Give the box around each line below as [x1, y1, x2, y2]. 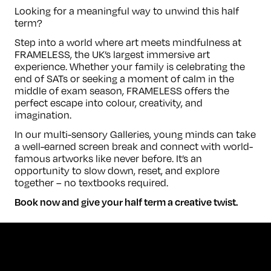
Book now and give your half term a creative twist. [15, 195, 238, 209]
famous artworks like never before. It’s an [15, 151, 202, 166]
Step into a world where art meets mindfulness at [15, 35, 241, 50]
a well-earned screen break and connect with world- [15, 139, 253, 154]
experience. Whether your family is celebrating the [15, 59, 245, 74]
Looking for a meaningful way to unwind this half [15, 4, 239, 18]
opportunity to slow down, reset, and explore [15, 163, 220, 178]
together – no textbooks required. [15, 175, 168, 190]
